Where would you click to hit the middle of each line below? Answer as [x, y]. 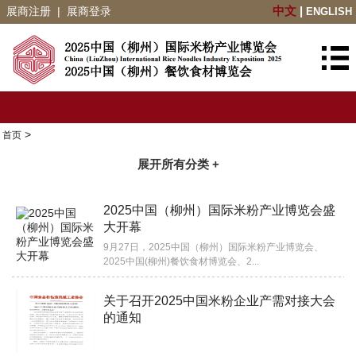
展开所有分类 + [178, 164]
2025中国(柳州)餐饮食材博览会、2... [181, 261]
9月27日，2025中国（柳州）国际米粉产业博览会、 [213, 247]
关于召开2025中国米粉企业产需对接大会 [219, 301]
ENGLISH [329, 12]
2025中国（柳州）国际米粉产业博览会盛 [219, 210]
